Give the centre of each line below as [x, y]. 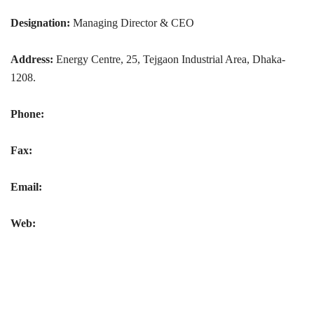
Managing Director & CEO [132, 23]
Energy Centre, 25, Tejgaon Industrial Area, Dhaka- [169, 59]
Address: [32, 59]
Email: [26, 187]
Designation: [40, 23]
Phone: [27, 114]
